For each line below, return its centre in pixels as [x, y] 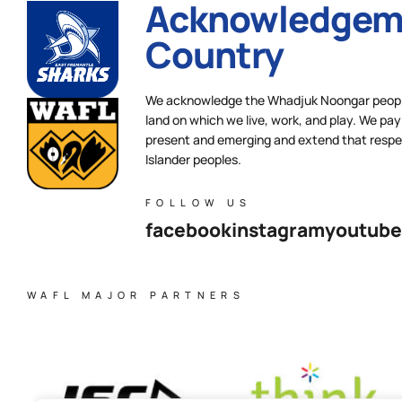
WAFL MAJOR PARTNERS [136, 294]
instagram [278, 229]
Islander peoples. [193, 159]
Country [214, 54]
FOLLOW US [199, 202]
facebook [188, 229]
